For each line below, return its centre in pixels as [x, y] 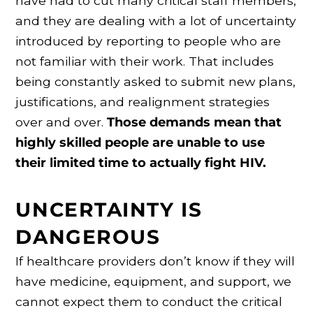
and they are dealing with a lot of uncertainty [156, 20]
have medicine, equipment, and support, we [154, 281]
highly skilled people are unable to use [140, 142]
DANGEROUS [88, 236]
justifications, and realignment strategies [143, 101]
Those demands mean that [195, 122]
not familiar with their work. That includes [145, 61]
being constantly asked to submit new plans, [156, 81]
